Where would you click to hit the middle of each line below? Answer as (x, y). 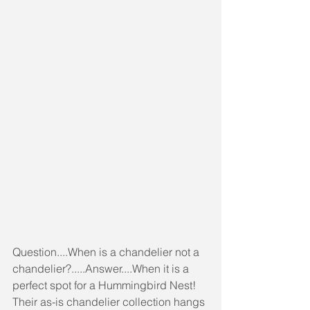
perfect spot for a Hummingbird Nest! (106, 285)
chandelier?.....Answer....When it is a (102, 269)
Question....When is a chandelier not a (107, 252)
